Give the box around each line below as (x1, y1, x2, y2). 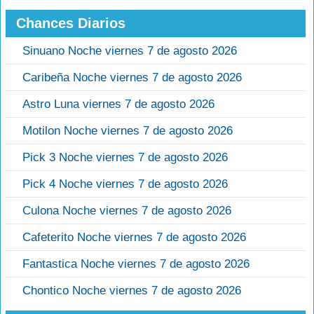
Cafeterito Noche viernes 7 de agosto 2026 (22, 231, 246, 245)
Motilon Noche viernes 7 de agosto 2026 (22, 124, 233, 138)
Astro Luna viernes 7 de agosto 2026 (22, 97, 214, 111)
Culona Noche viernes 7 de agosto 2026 (22, 204, 231, 218)
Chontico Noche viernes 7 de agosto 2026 (22, 284, 241, 298)
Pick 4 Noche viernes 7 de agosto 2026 (22, 177, 228, 191)
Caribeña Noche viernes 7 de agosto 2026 (22, 71, 242, 85)
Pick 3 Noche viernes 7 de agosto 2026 (22, 151, 228, 165)
